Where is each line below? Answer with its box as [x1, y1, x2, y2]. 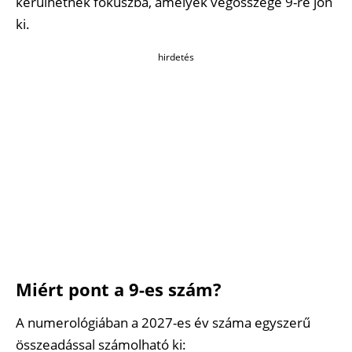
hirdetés [158, 50, 194, 64]
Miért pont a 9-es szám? [16, 277, 222, 302]
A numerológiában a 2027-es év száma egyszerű [16, 313, 310, 332]
